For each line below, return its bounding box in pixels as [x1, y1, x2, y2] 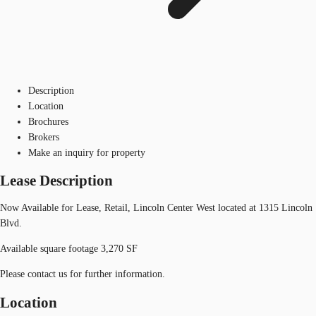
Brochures [28, 116, 68, 127]
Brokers [28, 131, 59, 142]
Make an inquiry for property [28, 147, 145, 158]
